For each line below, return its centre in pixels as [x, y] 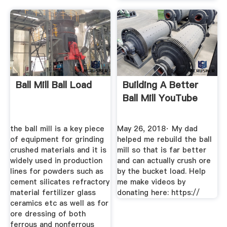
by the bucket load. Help [162, 172]
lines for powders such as [56, 172]
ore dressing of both [48, 214]
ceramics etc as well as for [59, 203]
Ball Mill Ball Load [53, 85]
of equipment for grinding [57, 140]
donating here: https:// [159, 193]
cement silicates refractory [60, 182]
